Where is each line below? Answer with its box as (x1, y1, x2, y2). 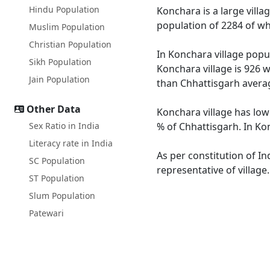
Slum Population (29, 190, 95, 201)
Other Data (27, 102, 81, 116)
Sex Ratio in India (29, 120, 99, 131)
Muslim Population (29, 21, 105, 33)
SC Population (29, 155, 85, 166)
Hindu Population (29, 4, 99, 15)
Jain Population (29, 74, 90, 85)
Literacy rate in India (29, 137, 113, 149)
